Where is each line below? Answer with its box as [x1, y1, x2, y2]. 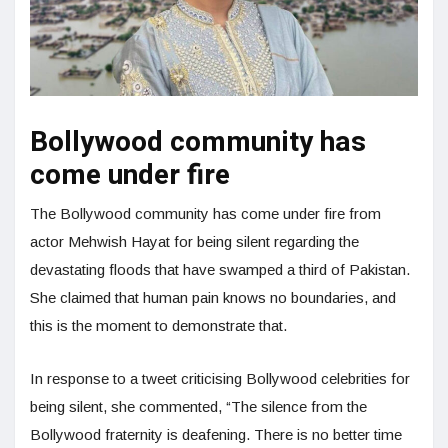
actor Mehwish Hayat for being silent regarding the [30, 232, 359, 250]
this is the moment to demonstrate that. [30, 316, 291, 334]
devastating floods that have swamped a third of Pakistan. [30, 260, 410, 278]
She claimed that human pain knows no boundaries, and [30, 288, 396, 306]
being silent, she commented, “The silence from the [30, 397, 367, 415]
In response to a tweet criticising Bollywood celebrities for [30, 369, 410, 387]
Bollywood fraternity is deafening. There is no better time [30, 425, 402, 443]
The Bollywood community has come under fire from [30, 204, 381, 222]
